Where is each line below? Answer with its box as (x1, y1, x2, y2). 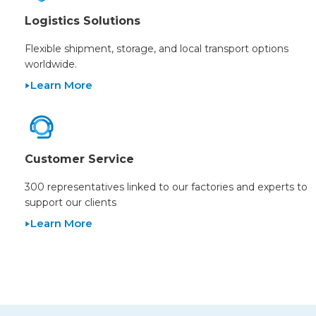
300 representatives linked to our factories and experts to (25, 181, 308, 194)
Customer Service (25, 152, 134, 166)
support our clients (25, 196, 116, 209)
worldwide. (25, 58, 77, 71)
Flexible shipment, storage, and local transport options (25, 42, 288, 56)
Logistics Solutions (25, 14, 140, 28)
